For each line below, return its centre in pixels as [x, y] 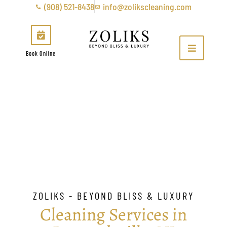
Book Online [41, 53]
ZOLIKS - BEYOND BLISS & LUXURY [113, 195]
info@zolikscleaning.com [147, 7]
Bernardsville [113, 136]
